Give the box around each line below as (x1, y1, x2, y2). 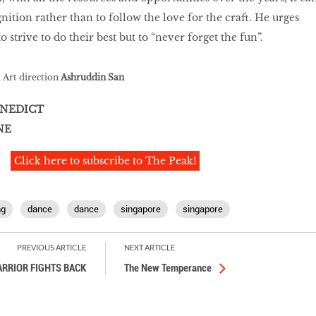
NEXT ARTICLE (124, 242, 176, 252)
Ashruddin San (60, 72, 124, 83)
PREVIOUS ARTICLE (17, 242, 87, 252)
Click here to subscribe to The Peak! (14, 154, 197, 167)
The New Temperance (124, 261, 212, 274)
